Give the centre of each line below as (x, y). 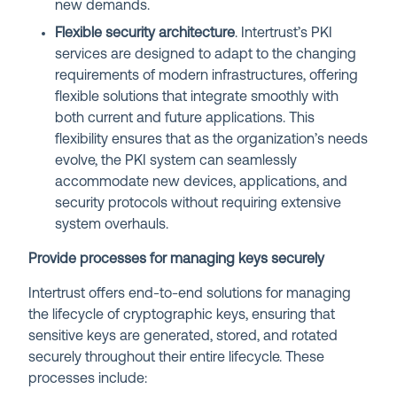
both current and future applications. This (185, 119)
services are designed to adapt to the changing (206, 55)
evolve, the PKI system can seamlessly (176, 162)
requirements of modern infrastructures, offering (207, 77)
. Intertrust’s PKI (284, 34)
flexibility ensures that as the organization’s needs (212, 140)
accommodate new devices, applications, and (202, 183)
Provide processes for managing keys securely (177, 260)
